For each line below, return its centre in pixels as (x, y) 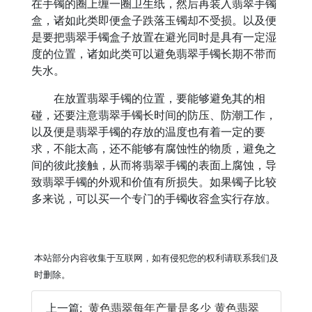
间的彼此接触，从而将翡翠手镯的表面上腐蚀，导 (154, 165)
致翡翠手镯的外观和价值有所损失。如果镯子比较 (154, 182)
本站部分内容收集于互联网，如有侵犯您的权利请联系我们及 (156, 258)
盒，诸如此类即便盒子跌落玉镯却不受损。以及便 (154, 20)
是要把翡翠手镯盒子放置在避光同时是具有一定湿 (154, 37)
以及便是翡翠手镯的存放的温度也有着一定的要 (148, 132)
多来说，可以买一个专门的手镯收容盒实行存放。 (154, 198)
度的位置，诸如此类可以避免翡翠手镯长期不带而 (154, 54)
